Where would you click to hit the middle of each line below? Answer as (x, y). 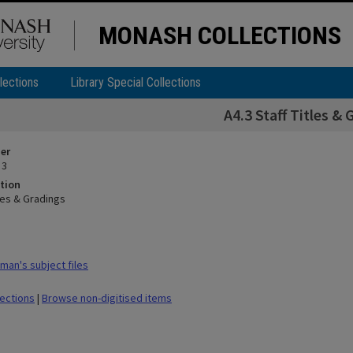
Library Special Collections (136, 82)
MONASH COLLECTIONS (220, 35)
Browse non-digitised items (107, 298)
